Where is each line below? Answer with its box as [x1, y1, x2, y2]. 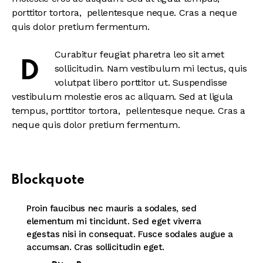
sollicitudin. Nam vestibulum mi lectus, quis [54, 62, 247, 74]
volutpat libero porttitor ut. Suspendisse [54, 76, 227, 88]
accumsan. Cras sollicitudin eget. [26, 241, 165, 252]
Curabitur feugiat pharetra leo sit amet [54, 48, 224, 60]
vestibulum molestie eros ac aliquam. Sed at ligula [12, 90, 234, 102]
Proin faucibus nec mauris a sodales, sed [26, 203, 197, 214]
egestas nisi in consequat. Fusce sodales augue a [26, 228, 233, 240]
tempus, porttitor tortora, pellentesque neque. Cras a [12, 104, 245, 116]
